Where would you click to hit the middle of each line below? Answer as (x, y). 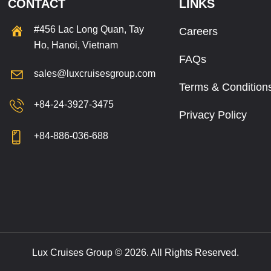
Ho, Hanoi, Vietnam (76, 45)
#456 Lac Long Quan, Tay (89, 29)
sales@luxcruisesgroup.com (95, 74)
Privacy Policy (213, 115)
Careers (198, 31)
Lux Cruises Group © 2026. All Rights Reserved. (135, 252)
